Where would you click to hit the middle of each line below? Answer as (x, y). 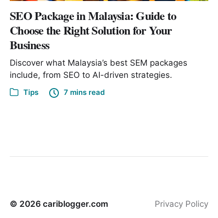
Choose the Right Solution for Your (91, 30)
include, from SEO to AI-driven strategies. (91, 75)
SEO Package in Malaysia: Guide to (93, 15)
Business (29, 44)
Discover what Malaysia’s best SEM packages (99, 63)
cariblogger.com (75, 204)
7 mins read (84, 92)
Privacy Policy (182, 204)
